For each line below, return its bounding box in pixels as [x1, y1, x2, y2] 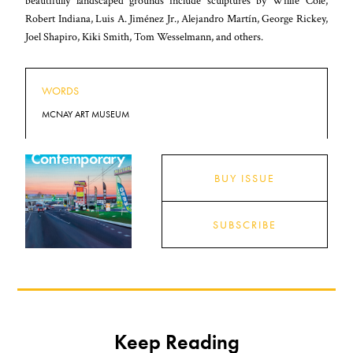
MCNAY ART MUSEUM [42, 108, 130, 121]
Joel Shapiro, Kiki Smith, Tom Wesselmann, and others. [25, 29, 264, 45]
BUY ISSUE [214, 171, 275, 186]
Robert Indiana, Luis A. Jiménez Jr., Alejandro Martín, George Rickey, [25, 11, 328, 27]
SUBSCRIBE [212, 217, 277, 232]
